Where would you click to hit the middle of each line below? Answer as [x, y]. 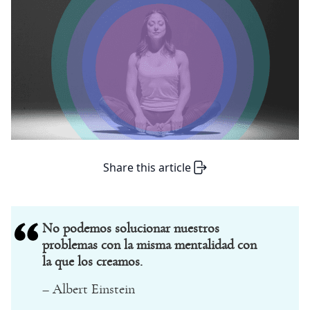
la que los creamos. [92, 262]
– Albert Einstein [89, 290]
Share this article [147, 168]
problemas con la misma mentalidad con [149, 245]
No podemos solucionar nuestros [131, 229]
